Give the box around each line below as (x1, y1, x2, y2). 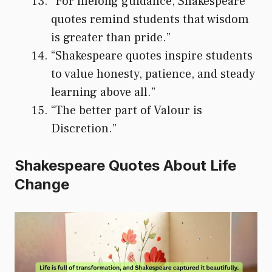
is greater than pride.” (51, 29, 171, 46)
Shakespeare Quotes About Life (15, 156, 236, 174)
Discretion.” (51, 120, 117, 137)
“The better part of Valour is (51, 102, 202, 118)
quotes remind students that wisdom (51, 11, 249, 27)
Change (15, 175, 69, 193)
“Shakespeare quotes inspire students (51, 47, 253, 64)
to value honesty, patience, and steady (51, 66, 255, 82)
